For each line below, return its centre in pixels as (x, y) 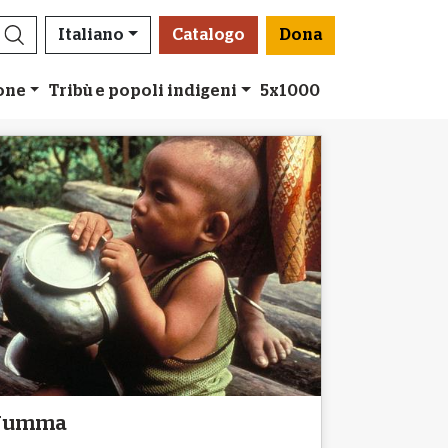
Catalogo (208, 35)
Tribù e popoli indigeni (142, 90)
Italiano (90, 35)
